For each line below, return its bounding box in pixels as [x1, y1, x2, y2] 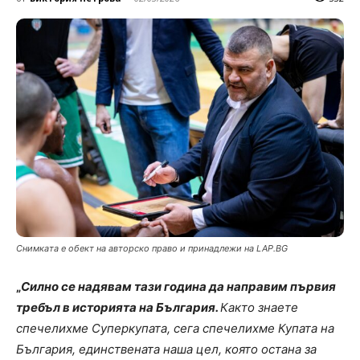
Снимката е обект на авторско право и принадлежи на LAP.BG [16, 242, 288, 254]
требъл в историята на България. [16, 299, 220, 315]
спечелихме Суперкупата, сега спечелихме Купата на [16, 320, 334, 336]
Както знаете [220, 299, 298, 315]
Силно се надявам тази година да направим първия [21, 278, 336, 294]
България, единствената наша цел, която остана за [16, 341, 317, 357]
